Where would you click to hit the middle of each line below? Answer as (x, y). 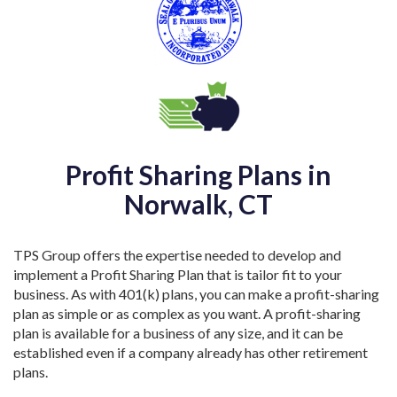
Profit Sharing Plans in (198, 175)
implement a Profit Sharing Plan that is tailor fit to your (178, 274)
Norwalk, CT (198, 204)
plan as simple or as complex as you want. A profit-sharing (187, 313)
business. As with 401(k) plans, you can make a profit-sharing (196, 294)
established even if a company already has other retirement (191, 352)
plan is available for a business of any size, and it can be (178, 333)
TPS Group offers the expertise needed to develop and (177, 255)
